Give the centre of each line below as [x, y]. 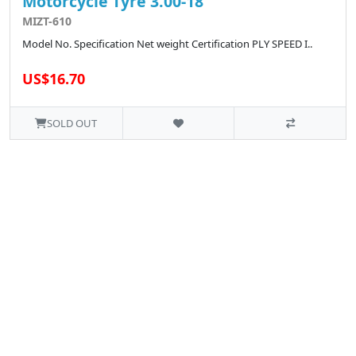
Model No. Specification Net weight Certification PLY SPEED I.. [167, 44]
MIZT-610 [47, 21]
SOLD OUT [72, 124]
